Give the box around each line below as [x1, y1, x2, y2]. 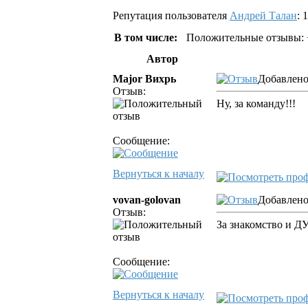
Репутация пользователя [113, 10, 230, 21]
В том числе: [114, 32, 177, 43]
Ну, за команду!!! [217, 98, 296, 109]
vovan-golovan [113, 194, 181, 206]
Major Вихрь [113, 73, 176, 85]
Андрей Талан [230, 10, 297, 21]
